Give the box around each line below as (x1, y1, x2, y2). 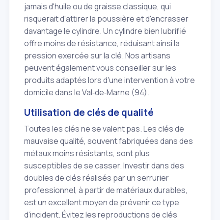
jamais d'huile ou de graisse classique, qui (24, 1, 171, 12)
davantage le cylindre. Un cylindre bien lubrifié (24, 26, 186, 37)
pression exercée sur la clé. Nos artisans (24, 50, 170, 61)
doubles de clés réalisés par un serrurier (24, 172, 169, 183)
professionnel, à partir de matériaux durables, (24, 184, 188, 195)
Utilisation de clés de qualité (24, 106, 154, 119)
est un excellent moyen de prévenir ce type (24, 196, 179, 208)
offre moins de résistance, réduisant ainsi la (24, 38, 180, 49)
